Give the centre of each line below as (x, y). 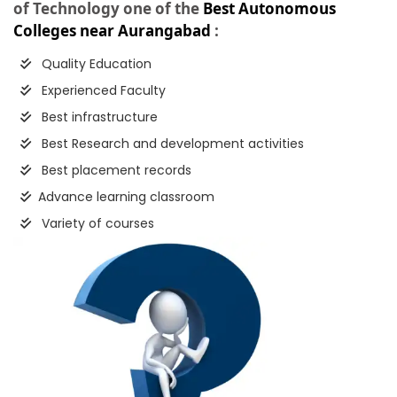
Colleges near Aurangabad (112, 31)
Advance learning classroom (126, 197)
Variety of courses (96, 224)
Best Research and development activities (171, 144)
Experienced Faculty (102, 91)
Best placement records (115, 171)
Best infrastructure (98, 117)
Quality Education (95, 64)
